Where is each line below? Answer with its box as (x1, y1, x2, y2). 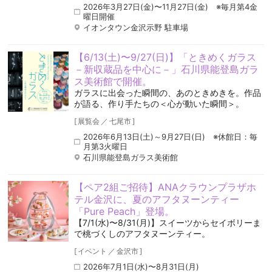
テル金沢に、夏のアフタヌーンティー (73, 193, 239, 206)
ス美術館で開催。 (73, 75, 152, 88)
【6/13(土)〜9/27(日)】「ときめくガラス (73, 51, 256, 64)
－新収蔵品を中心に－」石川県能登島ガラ (73, 63, 259, 76)
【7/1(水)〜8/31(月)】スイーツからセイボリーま (73, 217, 261, 228)
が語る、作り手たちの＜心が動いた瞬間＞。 (73, 98, 244, 109)
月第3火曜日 (83, 141, 127, 152)
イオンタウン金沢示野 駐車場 (83, 22, 188, 33)
